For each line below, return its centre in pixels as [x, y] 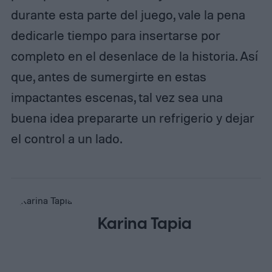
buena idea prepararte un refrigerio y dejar [132, 118]
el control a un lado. [66, 139]
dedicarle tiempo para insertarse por [115, 36]
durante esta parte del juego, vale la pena [128, 15]
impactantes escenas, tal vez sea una [117, 97]
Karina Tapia [145, 224]
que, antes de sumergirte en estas [108, 77]
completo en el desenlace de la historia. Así [134, 56]
